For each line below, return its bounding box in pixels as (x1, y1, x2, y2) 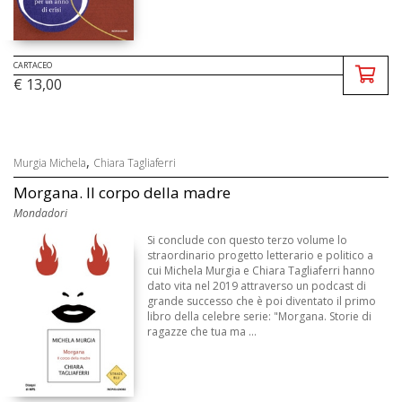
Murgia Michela (13, 154, 86, 170)
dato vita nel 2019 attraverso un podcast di (147, 277, 367, 293)
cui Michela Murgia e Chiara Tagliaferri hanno (147, 262, 376, 278)
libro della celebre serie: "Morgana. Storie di (147, 308, 372, 324)
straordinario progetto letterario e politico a (147, 247, 374, 263)
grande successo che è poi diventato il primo (147, 293, 377, 309)
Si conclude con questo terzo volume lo (147, 232, 348, 248)
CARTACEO (13, 58, 52, 71)
